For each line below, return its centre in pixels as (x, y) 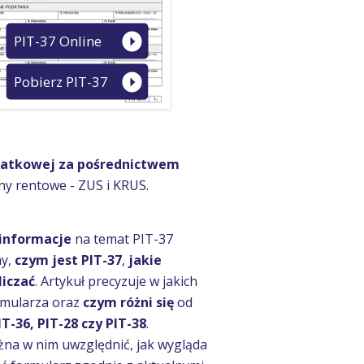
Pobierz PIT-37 (61, 81)
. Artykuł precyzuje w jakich (116, 281)
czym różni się (130, 302)
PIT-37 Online (58, 41)
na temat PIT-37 (124, 239)
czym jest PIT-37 (68, 260)
